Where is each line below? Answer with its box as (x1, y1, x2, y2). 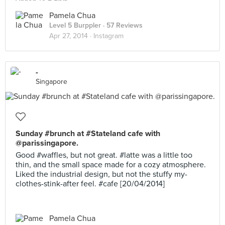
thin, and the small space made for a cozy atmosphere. (16, 160, 206, 170)
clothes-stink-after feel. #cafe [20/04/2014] (16, 179, 165, 189)
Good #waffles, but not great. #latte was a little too (16, 150, 192, 160)
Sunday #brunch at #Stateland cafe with (16, 129, 160, 139)
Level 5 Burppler (49, 21, 101, 30)
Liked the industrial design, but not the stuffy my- (16, 169, 187, 179)
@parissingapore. (16, 138, 78, 148)
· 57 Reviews (101, 21, 143, 30)
